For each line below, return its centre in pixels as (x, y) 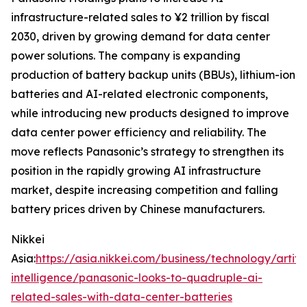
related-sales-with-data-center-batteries (122, 297)
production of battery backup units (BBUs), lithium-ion (153, 75)
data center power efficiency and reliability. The (139, 132)
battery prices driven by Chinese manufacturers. (138, 209)
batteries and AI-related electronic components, (139, 94)
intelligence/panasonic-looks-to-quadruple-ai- (137, 278)
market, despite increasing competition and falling (145, 190)
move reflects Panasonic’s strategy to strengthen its (147, 151)
